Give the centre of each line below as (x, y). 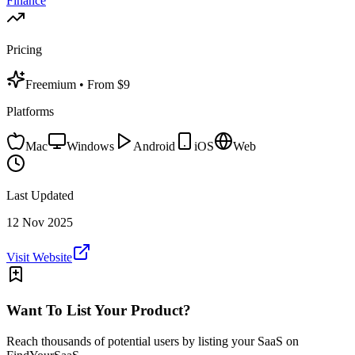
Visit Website (39, 258)
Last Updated (40, 196)
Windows (90, 147)
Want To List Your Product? (99, 310)
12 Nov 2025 (40, 223)
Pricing (24, 50)
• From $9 (105, 85)
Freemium (52, 85)
